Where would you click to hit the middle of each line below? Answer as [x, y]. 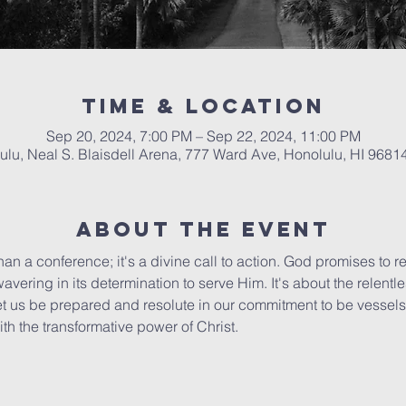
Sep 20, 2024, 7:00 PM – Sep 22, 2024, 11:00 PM [203, 136]
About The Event [203, 229]
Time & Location [203, 106]
